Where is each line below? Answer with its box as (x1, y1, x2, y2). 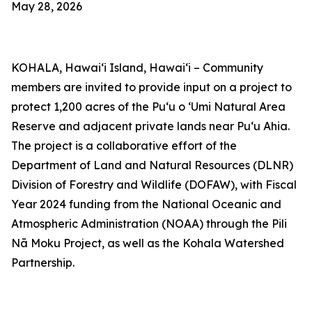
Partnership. (11, 256, 77, 270)
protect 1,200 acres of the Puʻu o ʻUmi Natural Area (11, 100, 286, 114)
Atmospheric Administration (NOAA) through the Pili (11, 217, 287, 231)
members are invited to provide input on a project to (11, 80, 292, 94)
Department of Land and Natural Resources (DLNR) (11, 158, 293, 172)
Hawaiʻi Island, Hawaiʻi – (65, 61, 200, 75)
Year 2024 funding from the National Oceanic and (11, 197, 281, 211)
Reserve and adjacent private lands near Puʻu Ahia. (11, 119, 290, 133)
